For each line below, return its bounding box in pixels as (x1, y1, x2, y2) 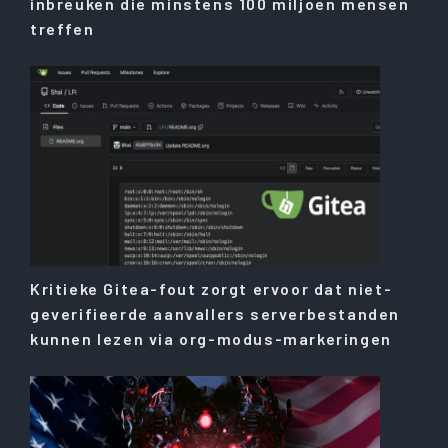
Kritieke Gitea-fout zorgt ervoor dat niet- (30, 279, 393, 299)
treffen (30, 19, 95, 39)
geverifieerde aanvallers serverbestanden (30, 304, 401, 324)
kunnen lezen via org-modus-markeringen (30, 329, 392, 349)
